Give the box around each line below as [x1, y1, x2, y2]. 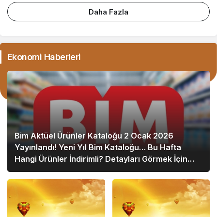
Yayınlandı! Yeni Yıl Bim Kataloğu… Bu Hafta [15, 142, 181, 153]
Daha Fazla [89, 7, 128, 17]
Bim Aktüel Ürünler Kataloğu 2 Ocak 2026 [15, 131, 173, 141]
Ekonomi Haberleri [7, 52, 81, 62]
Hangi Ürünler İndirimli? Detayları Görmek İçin [15, 154, 187, 164]
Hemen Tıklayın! [15, 166, 76, 176]
